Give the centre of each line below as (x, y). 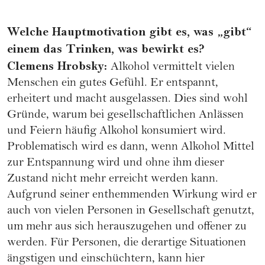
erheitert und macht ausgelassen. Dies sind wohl (127, 100)
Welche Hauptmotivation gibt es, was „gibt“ (129, 32)
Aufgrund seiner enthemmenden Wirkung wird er (132, 196)
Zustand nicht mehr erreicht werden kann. (113, 180)
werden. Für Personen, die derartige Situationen (127, 244)
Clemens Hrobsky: (59, 67)
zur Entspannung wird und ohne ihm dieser (116, 164)
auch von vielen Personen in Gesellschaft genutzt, (131, 212)
